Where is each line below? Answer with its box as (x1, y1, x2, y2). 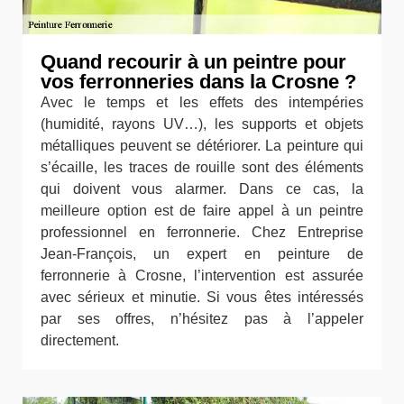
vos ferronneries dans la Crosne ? (41, 70, 356, 93)
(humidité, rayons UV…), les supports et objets (41, 116, 363, 132)
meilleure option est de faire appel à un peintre (41, 203, 363, 218)
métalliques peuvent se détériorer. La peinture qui (41, 138, 363, 153)
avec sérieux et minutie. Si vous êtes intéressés (41, 289, 363, 305)
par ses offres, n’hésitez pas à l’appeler (41, 311, 363, 326)
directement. (41, 333, 119, 348)
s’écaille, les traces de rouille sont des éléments (41, 160, 363, 175)
